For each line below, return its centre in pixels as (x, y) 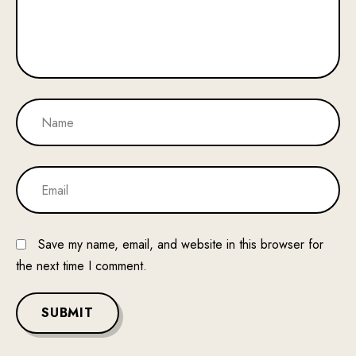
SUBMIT (68, 313)
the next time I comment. (81, 266)
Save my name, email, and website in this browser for (181, 244)
